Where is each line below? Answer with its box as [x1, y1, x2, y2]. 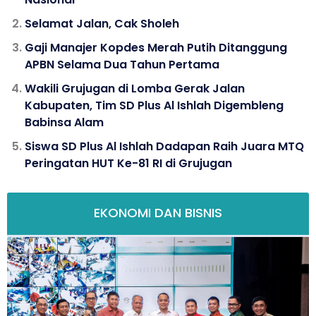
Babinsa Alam [25, 114, 104, 130]
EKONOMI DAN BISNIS [94, 203, 222, 221]
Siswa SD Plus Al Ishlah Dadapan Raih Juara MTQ [25, 138, 304, 154]
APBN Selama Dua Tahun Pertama [25, 56, 219, 73]
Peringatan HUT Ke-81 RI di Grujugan [25, 154, 232, 171]
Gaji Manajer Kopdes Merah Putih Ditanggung [25, 39, 287, 56]
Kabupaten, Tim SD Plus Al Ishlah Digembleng [25, 97, 284, 114]
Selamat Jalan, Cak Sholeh [25, 15, 179, 32]
